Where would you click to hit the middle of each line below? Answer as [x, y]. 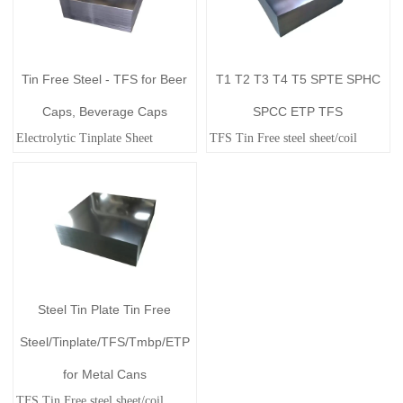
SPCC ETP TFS [298, 111]
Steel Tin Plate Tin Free [105, 309]
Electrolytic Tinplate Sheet [84, 138]
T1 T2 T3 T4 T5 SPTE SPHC [298, 79]
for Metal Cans [104, 374]
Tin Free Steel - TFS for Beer [105, 79]
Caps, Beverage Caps [104, 111]
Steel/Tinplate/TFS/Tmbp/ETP [104, 341]
